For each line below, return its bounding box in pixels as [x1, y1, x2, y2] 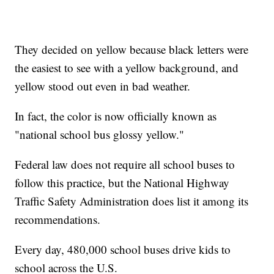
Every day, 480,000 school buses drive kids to [15, 242, 231, 257]
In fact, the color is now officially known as [15, 108, 217, 124]
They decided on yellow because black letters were [15, 42, 249, 57]
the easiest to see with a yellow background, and [15, 60, 239, 76]
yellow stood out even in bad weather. [15, 78, 194, 94]
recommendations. [15, 212, 105, 228]
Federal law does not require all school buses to [15, 157, 235, 172]
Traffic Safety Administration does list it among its [15, 193, 249, 209]
